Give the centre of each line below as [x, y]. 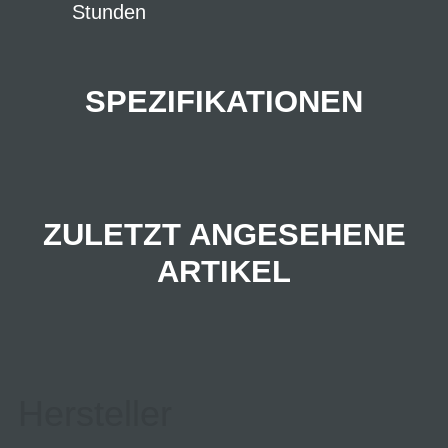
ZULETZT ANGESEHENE [224, 235]
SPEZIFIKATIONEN [224, 101]
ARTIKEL [224, 272]
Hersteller [95, 414]
